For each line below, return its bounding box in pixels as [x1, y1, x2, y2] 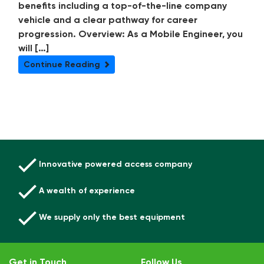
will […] [18, 42, 49, 54]
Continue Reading [24, 60, 103, 70]
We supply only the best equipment [37, 212, 185, 223]
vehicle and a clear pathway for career [18, 14, 197, 26]
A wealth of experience [37, 186, 135, 196]
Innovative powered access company [37, 159, 192, 170]
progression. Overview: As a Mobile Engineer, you [18, 28, 243, 40]
